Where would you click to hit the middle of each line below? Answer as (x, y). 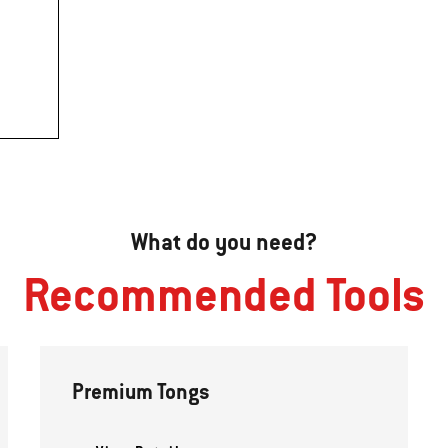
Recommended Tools (224, 295)
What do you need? (224, 241)
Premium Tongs (140, 392)
